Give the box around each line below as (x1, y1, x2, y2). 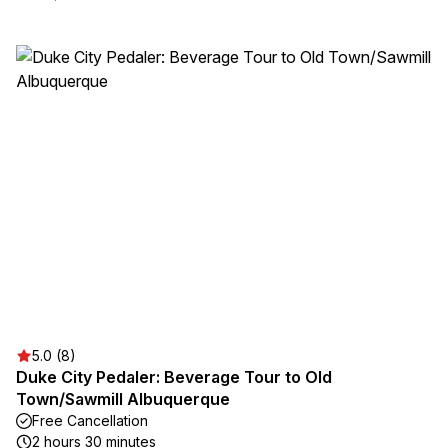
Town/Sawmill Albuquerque (16, 389, 230, 409)
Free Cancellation (32, 412, 148, 429)
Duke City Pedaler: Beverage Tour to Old (16, 367, 332, 387)
